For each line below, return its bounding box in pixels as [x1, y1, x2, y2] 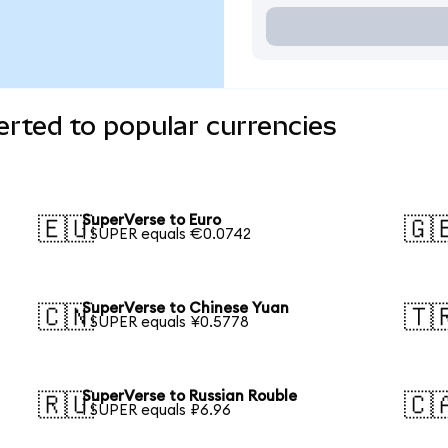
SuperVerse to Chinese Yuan [82, 300, 290, 316]
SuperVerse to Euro [82, 213, 222, 229]
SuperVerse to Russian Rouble [82, 388, 298, 404]
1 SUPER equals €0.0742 [82, 227, 252, 243]
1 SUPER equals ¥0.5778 [82, 314, 250, 330]
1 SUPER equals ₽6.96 [82, 402, 232, 418]
